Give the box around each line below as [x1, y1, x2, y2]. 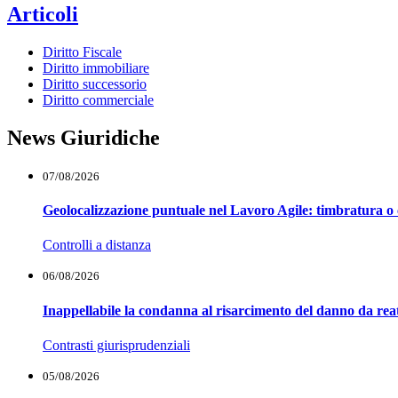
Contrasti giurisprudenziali [43, 337, 190, 353]
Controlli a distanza [43, 237, 151, 253]
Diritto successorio [43, 76, 147, 92]
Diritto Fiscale [43, 44, 122, 60]
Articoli [7, 3, 78, 27]
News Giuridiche [7, 125, 160, 149]
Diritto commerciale [43, 92, 154, 108]
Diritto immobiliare [43, 60, 149, 76]
